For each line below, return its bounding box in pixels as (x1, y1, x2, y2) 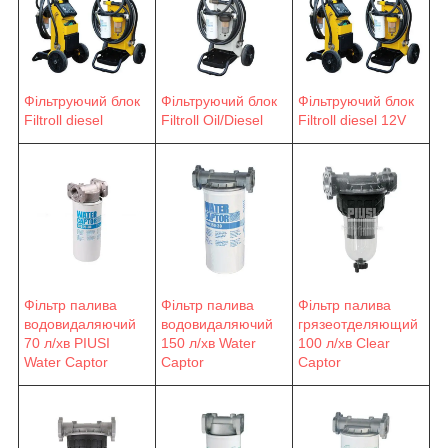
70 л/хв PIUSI (24, 334, 110, 351)
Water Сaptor (24, 353, 108, 370)
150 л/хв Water (161, 334, 256, 351)
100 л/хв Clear (298, 334, 390, 351)
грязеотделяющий (298, 315, 418, 332)
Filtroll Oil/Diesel (161, 111, 263, 128)
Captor (298, 353, 341, 370)
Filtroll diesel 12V (298, 111, 406, 128)
